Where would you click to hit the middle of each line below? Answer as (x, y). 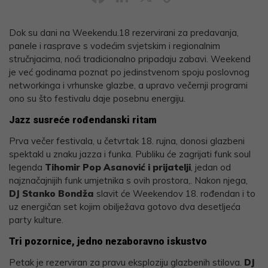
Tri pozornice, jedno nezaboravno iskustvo (108, 241)
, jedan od (211, 167)
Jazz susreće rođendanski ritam (83, 120)
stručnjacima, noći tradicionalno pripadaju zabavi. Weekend (130, 59)
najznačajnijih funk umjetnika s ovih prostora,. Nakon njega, (128, 180)
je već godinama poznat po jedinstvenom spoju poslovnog (129, 72)
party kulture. (36, 220)
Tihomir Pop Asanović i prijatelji (118, 167)
